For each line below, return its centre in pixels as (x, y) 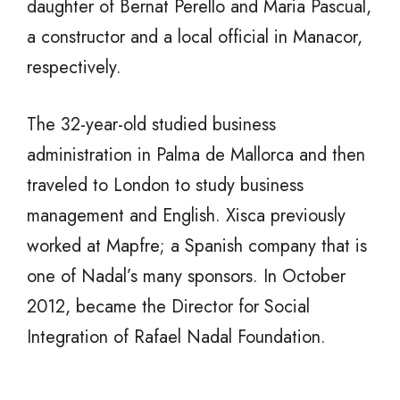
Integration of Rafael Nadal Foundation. (176, 337)
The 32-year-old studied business (151, 125)
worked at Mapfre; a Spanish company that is (197, 246)
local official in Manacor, (270, 37)
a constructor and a (102, 37)
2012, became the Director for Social (168, 307)
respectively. (74, 68)
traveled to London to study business (165, 186)
